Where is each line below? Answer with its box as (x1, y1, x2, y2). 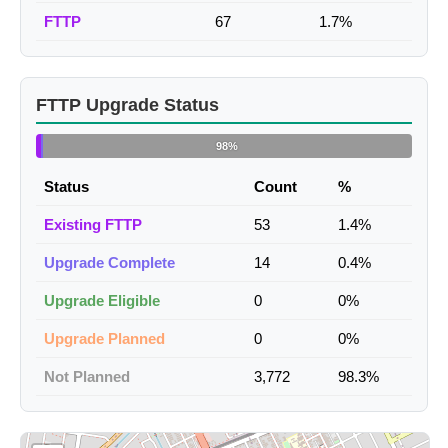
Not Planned (44, 368, 130, 386)
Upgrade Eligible (44, 292, 160, 310)
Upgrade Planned (44, 330, 165, 348)
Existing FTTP (44, 216, 142, 234)
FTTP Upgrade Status (36, 95, 219, 116)
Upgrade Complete (44, 254, 175, 272)
